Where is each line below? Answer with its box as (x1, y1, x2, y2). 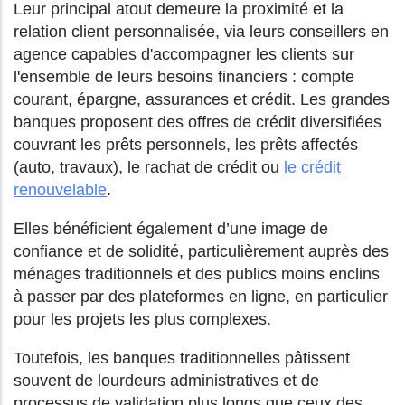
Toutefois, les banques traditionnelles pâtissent (14, 349, 350, 368)
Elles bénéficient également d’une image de (14, 220, 328, 239)
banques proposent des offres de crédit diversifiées (14, 113, 381, 132)
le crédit (284, 158, 341, 177)
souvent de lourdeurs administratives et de (14, 372, 319, 391)
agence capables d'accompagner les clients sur (14, 45, 354, 64)
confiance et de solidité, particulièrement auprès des (14, 242, 389, 261)
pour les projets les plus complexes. (14, 310, 271, 329)
